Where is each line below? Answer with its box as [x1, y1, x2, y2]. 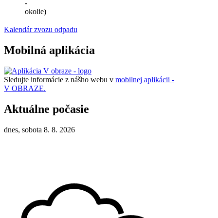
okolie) [25, 7, 46, 16]
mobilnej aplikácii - [115, 75, 174, 84]
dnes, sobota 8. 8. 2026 [4, 125, 75, 134]
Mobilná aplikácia [4, 44, 95, 57]
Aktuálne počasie [4, 102, 89, 115]
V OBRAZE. [4, 84, 46, 93]
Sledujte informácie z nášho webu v [4, 75, 115, 84]
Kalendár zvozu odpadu [4, 25, 77, 34]
